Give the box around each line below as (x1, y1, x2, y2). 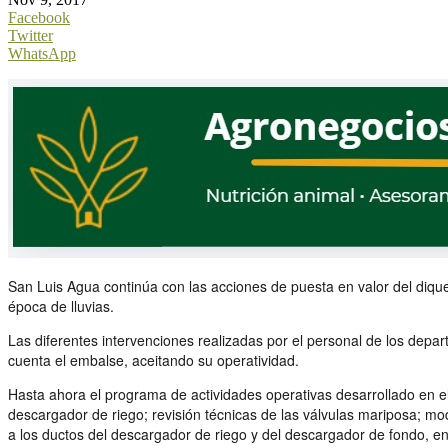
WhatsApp (8, 44, 76, 62)
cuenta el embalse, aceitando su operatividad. (8, 349, 299, 370)
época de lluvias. (8, 295, 114, 316)
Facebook (8, 8, 70, 26)
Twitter (8, 26, 53, 44)
